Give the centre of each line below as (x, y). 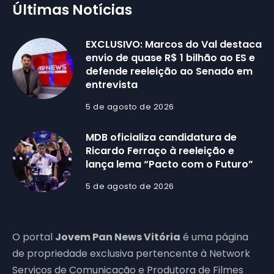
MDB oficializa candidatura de (161, 137)
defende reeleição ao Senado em (169, 71)
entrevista (112, 85)
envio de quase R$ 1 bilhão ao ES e (170, 58)
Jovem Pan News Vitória (118, 237)
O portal (34, 237)
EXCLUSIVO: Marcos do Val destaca (174, 44)
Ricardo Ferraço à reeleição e (160, 151)
